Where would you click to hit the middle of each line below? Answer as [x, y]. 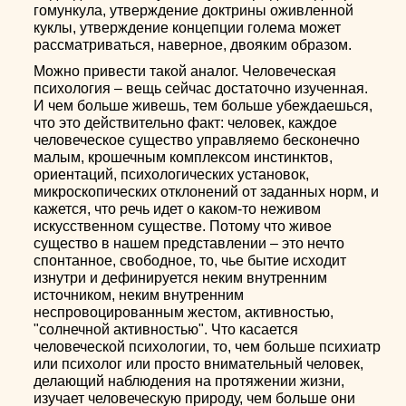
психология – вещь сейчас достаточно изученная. [201, 88]
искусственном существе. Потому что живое [183, 226]
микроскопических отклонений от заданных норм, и [207, 192]
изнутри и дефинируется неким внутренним [181, 278]
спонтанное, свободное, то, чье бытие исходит [190, 261]
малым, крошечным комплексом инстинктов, [184, 157]
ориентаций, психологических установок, [172, 174]
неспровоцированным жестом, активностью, [184, 312]
